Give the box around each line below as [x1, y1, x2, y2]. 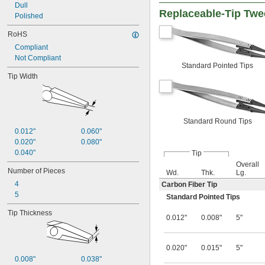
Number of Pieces [8, 167, 65, 175]
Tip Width [8, 72, 38, 80]
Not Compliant [15, 54, 61, 62]
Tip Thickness [8, 209, 52, 217]
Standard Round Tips [183, 117, 252, 125]
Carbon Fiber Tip [161, 180, 217, 189]
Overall [236, 160, 259, 169]
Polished [15, 12, 43, 20]
